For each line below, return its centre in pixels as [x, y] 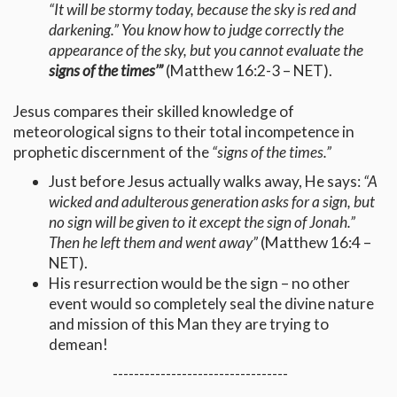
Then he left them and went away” [155, 243]
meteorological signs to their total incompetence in [184, 132]
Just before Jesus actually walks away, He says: [206, 182]
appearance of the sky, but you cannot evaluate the [206, 51]
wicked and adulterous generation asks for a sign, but [212, 202]
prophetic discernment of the [113, 152]
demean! [78, 345]
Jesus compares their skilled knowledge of [154, 112]
